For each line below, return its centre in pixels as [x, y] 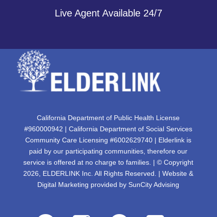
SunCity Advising [154, 185]
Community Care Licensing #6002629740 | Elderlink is [108, 140]
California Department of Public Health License [108, 118]
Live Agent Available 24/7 [108, 13]
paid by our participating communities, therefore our [108, 151]
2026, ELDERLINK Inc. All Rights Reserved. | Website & [108, 174]
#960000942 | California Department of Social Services [108, 129]
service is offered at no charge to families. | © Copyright [108, 163]
